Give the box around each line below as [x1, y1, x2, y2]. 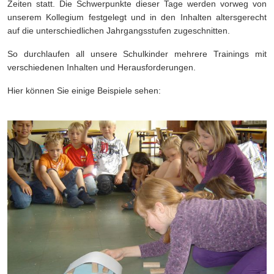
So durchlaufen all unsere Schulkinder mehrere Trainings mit [7, 49, 267, 59]
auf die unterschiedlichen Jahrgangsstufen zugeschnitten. [7, 26, 230, 36]
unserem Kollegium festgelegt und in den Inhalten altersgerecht [7, 12, 267, 23]
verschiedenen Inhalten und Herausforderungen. [7, 62, 196, 73]
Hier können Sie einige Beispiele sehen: [7, 86, 163, 96]
